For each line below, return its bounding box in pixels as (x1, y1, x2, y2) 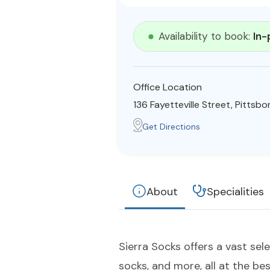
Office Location (133, 81, 202, 93)
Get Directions (142, 121, 200, 132)
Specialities (207, 184, 264, 199)
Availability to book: (159, 30, 253, 43)
